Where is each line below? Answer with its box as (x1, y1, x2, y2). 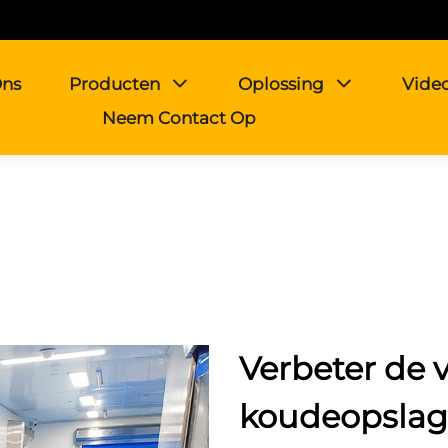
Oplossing (238, 74, 324, 94)
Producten (69, 74, 160, 94)
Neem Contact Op (102, 108, 256, 128)
